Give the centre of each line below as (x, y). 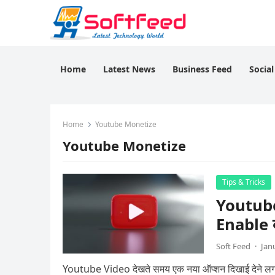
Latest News (129, 69)
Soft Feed (233, 246)
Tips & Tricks (244, 182)
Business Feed (202, 69)
